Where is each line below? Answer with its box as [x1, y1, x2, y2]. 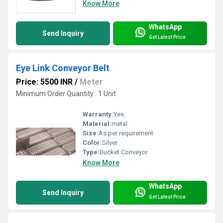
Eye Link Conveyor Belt [16, 62, 110, 73]
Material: [83, 120, 111, 128]
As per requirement [99, 129, 153, 137]
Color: [83, 139, 102, 147]
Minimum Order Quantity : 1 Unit [16, 89, 116, 98]
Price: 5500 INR [16, 77, 73, 87]
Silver [102, 139, 117, 147]
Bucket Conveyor [100, 148, 148, 156]
